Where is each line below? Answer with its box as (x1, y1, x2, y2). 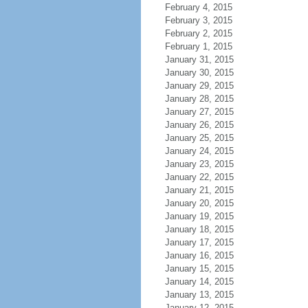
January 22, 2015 (164, 172, 234, 182)
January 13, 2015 (164, 289, 234, 300)
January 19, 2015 (164, 211, 234, 221)
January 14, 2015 (164, 276, 234, 287)
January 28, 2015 (164, 93, 234, 104)
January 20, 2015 (164, 198, 234, 208)
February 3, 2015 (164, 15, 232, 25)
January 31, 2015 (164, 54, 234, 65)
